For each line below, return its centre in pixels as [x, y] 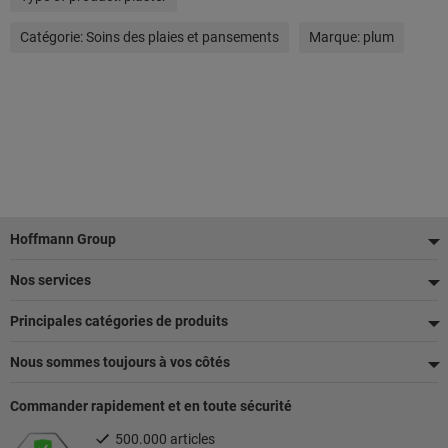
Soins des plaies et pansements [182, 37]
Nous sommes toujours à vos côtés [120, 362]
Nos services [50, 280]
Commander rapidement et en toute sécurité [151, 406]
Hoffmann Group [63, 239]
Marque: [336, 37]
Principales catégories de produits [119, 321]
